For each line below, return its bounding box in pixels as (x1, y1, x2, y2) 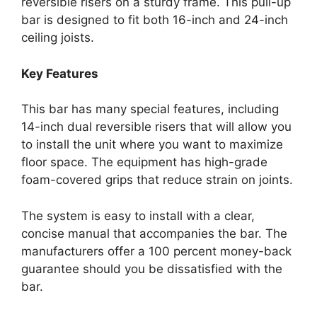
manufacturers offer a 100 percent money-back (21, 243, 292, 258)
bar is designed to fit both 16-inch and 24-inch (21, 13, 288, 28)
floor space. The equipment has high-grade (21, 155, 267, 170)
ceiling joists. (21, 30, 94, 45)
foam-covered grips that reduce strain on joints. (21, 173, 293, 188)
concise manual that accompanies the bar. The (21, 226, 287, 241)
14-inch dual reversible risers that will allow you (21, 120, 292, 134)
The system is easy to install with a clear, (21, 208, 255, 223)
